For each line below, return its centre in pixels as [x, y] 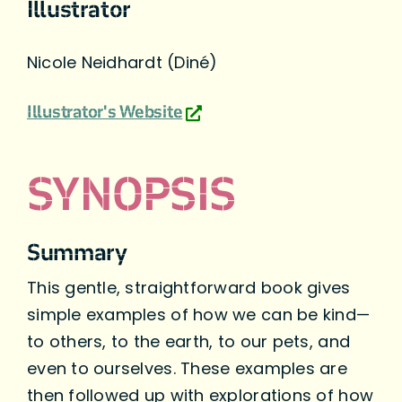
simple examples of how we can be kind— [198, 315]
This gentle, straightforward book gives [188, 288]
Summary [77, 253]
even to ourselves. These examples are [187, 369]
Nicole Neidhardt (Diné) [122, 63]
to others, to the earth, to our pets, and [188, 342]
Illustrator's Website [105, 113]
